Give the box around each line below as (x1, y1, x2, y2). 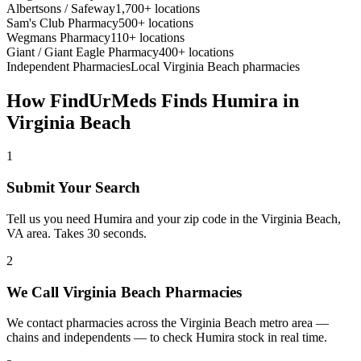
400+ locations (159, 44, 234, 59)
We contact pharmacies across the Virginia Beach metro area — (6, 316, 329, 330)
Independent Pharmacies (6, 59, 131, 73)
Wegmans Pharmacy (6, 30, 110, 44)
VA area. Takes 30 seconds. (6, 226, 147, 240)
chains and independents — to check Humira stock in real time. (6, 330, 327, 345)
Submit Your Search (6, 179, 140, 197)
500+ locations (118, 15, 193, 30)
